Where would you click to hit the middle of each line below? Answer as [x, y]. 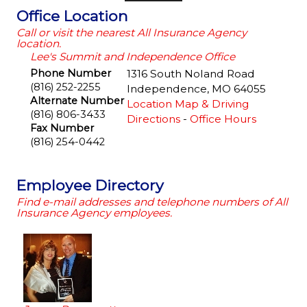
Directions [153, 119]
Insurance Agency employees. [94, 212]
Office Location [72, 15]
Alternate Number [77, 100]
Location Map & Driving [187, 103]
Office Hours [223, 119]
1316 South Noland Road [191, 73]
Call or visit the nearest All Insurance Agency [131, 32]
